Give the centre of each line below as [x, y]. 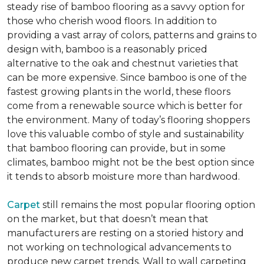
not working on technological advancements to [119, 247]
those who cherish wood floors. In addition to [112, 21]
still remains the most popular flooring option [148, 205]
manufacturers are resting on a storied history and [126, 233]
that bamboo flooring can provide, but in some [116, 148]
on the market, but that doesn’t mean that [108, 219]
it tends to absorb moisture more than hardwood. [123, 176]
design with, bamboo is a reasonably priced [107, 49]
